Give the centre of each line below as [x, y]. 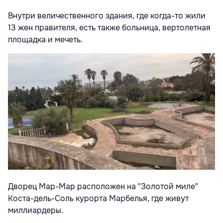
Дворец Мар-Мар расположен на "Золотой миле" [103, 187]
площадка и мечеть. [45, 40]
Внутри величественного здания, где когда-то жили [107, 16]
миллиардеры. [36, 211]
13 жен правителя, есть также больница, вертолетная [109, 28]
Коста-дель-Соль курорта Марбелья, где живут [98, 199]
